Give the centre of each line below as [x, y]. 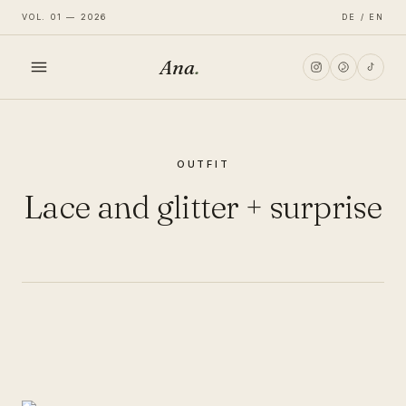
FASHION [55, 175]
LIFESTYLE [62, 226]
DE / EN [363, 17]
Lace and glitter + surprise [203, 207]
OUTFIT [203, 164]
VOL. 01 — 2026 [65, 17]
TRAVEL [51, 277]
